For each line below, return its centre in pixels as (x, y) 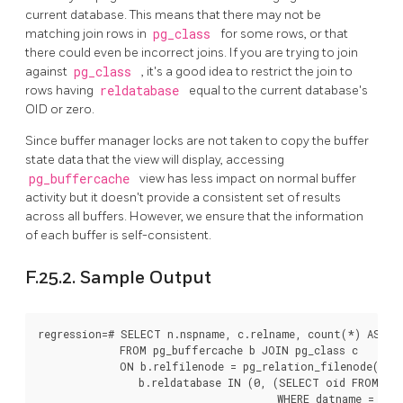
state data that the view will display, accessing (155, 159)
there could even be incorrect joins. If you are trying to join (192, 52)
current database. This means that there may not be (173, 14)
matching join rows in (87, 33)
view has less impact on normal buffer (248, 178)
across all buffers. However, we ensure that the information (194, 216)
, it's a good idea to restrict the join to (247, 71)
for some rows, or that (284, 33)
